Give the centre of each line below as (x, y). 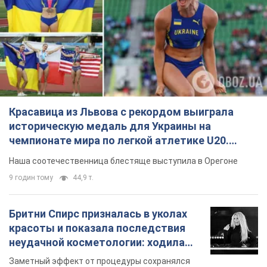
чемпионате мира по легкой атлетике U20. (119, 141)
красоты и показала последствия (97, 228)
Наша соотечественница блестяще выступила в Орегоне (123, 161)
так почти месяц (52, 257)
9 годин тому (31, 178)
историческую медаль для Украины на (110, 126)
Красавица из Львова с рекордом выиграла (121, 112)
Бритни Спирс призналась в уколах (98, 214)
